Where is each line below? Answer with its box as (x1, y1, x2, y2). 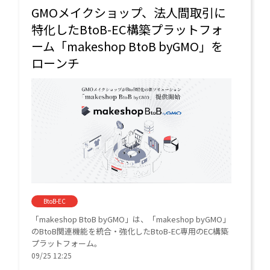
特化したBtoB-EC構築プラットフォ (31, 20, 224, 39)
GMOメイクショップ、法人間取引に (31, 4, 227, 22)
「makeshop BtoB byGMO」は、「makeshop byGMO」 (31, 213, 231, 225)
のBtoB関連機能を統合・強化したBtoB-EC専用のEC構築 (31, 225, 229, 237)
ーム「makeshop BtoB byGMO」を (31, 37, 224, 55)
